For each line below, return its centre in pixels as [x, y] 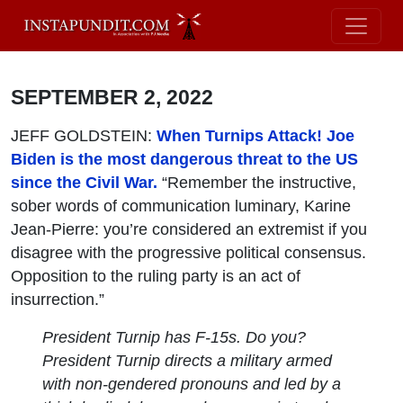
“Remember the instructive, [257, 182]
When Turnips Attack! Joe [255, 135]
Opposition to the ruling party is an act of [156, 276]
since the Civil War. [84, 182]
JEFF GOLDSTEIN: [84, 135]
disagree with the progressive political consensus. [188, 252]
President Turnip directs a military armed [188, 360]
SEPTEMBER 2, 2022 [112, 97]
